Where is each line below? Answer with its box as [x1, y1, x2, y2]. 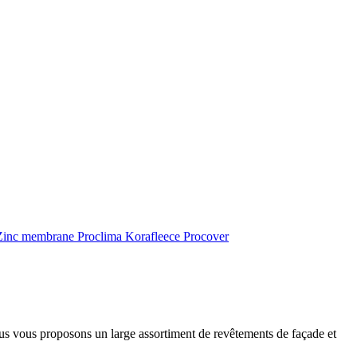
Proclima [77, 229, 125, 243]
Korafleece [125, 229, 183, 243]
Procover [183, 229, 229, 243]
